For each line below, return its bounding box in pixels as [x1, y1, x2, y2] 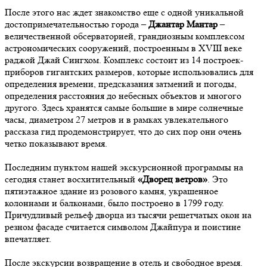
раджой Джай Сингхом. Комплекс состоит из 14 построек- [5, 54, 243, 66]
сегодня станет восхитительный [5, 173, 138, 185]
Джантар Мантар [148, 18, 218, 30]
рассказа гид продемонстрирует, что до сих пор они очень [5, 126, 241, 138]
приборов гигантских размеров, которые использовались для [5, 66, 253, 78]
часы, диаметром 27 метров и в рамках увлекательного [5, 114, 228, 126]
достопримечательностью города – [5, 18, 148, 30]
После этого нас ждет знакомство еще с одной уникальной [5, 7, 244, 18]
